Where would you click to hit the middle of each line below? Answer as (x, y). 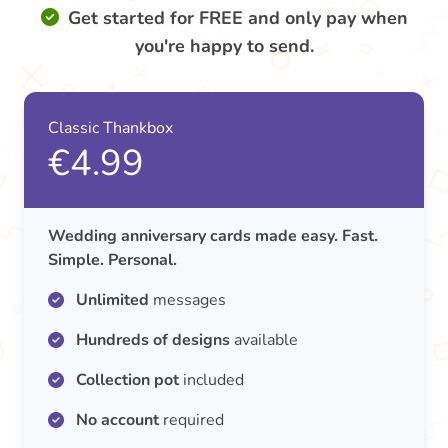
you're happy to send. (224, 46)
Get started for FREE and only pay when (237, 18)
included (211, 380)
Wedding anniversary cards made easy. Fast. (213, 236)
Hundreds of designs (153, 340)
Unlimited (112, 300)
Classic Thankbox (110, 128)
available (264, 340)
